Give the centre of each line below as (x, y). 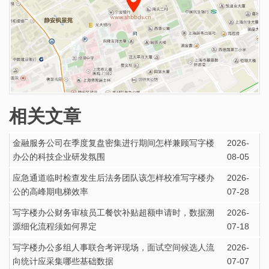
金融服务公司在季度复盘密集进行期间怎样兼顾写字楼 (113, 143)
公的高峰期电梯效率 (50, 191)
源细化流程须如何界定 (55, 226)
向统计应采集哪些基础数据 (63, 261)
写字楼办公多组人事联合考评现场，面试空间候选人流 (113, 247)
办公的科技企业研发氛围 (59, 156)
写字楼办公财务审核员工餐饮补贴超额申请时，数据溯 (113, 212)
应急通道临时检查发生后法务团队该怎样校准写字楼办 (113, 177)
